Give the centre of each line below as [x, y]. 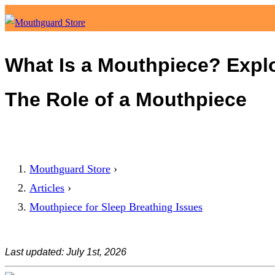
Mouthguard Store [70, 169]
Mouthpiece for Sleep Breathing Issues [116, 207]
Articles [47, 188]
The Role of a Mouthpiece [126, 99]
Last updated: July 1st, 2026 [66, 252]
